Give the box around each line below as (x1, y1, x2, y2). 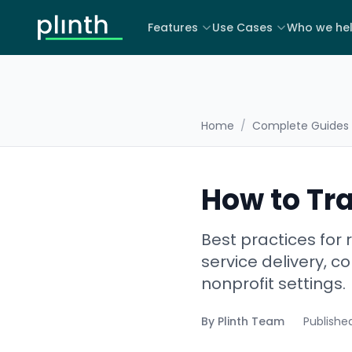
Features (148, 20, 198, 35)
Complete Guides (252, 118, 349, 134)
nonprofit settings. (201, 273, 346, 295)
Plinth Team (218, 313, 284, 329)
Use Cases (212, 20, 273, 35)
